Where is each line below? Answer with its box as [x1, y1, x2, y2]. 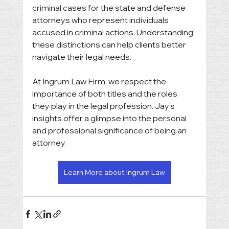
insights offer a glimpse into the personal [32, 113, 188, 124]
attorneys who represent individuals [32, 15, 170, 26]
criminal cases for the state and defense [32, 3, 187, 13]
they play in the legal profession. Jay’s [32, 101, 176, 111]
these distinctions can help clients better [32, 39, 188, 50]
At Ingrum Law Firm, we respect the [32, 76, 168, 87]
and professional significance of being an [32, 125, 188, 136]
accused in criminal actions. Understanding [32, 27, 195, 38]
